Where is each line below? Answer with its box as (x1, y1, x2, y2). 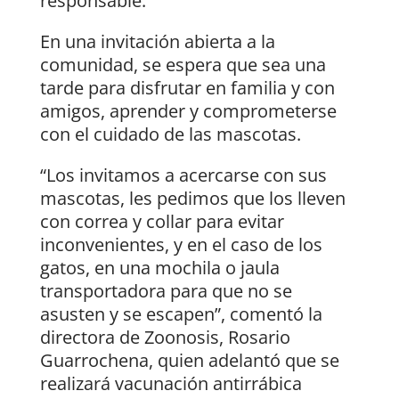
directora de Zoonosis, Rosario (39, 325, 290, 350)
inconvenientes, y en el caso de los (39, 232, 322, 257)
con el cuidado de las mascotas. (39, 122, 301, 147)
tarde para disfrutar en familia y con (39, 76, 335, 101)
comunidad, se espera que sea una (39, 53, 326, 77)
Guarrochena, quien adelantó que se (39, 348, 339, 373)
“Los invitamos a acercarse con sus (39, 163, 327, 188)
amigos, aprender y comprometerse (39, 99, 337, 124)
